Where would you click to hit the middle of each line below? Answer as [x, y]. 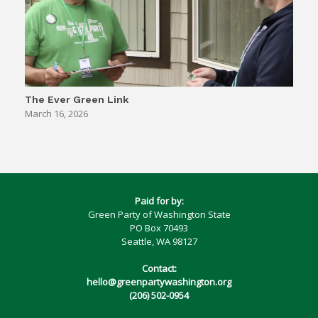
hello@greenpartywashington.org [159, 282]
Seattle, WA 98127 [159, 241]
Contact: [159, 269]
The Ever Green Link [77, 99]
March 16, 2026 [56, 113]
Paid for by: [159, 201]
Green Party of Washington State [159, 214]
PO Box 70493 [159, 227]
